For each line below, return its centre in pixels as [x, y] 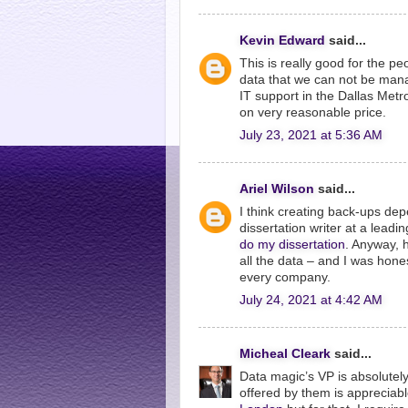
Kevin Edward [282, 41]
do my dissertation [292, 244]
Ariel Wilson [277, 189]
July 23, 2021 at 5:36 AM [311, 135]
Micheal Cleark [285, 354]
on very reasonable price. [313, 112]
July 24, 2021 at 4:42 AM [311, 300]
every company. [285, 277]
